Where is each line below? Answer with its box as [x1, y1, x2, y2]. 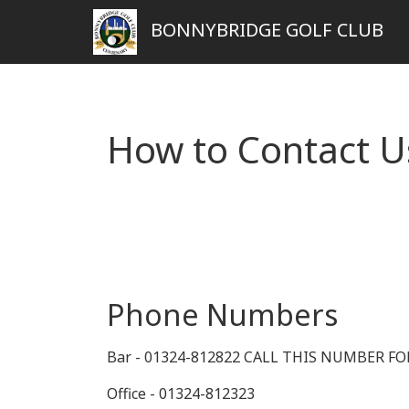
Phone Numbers [107, 295, 338, 334]
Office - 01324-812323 [107, 383, 255, 404]
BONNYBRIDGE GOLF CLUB [151, 17, 384, 43]
